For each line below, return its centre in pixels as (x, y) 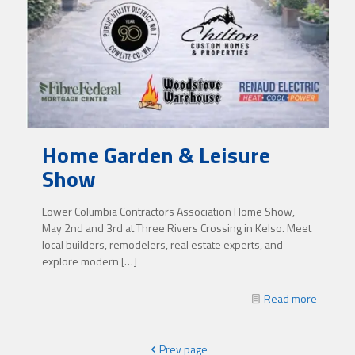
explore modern (80, 261)
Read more (290, 298)
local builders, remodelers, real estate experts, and (162, 244)
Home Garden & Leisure (156, 155)
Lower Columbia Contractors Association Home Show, (168, 211)
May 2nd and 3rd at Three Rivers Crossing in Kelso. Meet (177, 227)
